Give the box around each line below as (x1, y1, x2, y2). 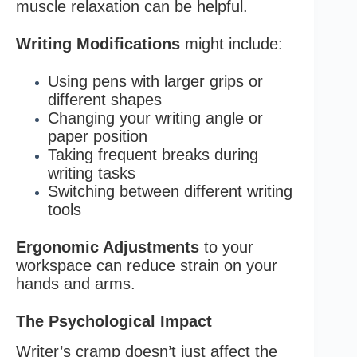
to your (199, 238, 253, 257)
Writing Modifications (16, 35, 180, 53)
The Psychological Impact (16, 312, 212, 331)
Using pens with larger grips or (48, 73, 263, 91)
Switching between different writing (48, 182, 292, 201)
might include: (180, 35, 283, 53)
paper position (48, 127, 147, 146)
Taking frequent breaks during (48, 146, 258, 164)
